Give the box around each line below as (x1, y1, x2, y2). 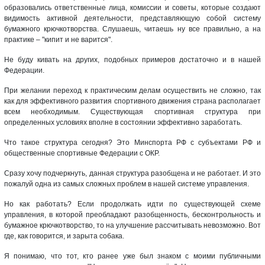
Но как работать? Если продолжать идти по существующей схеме (4, 199, 261, 208)
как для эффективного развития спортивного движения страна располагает (4, 96, 261, 105)
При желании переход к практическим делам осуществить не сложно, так (4, 86, 261, 95)
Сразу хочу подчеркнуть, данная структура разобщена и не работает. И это (4, 169, 261, 177)
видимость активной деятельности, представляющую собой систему (4, 14, 261, 22)
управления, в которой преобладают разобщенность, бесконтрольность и (4, 210, 261, 219)
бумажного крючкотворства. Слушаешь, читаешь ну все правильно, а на (4, 24, 261, 33)
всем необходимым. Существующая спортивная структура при (4, 107, 261, 116)
